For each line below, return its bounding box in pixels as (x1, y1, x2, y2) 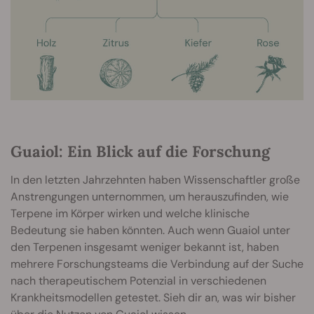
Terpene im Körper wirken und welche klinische (11, 205, 250, 221)
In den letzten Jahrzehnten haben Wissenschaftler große (11, 172, 300, 187)
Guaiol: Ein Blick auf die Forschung (11, 141, 270, 161)
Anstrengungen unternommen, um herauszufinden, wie (11, 189, 289, 204)
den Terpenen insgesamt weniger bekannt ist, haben (11, 239, 279, 254)
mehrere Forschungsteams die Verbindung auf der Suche (11, 256, 303, 271)
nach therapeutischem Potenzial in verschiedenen (11, 273, 266, 288)
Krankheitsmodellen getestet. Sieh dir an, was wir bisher (11, 289, 296, 305)
